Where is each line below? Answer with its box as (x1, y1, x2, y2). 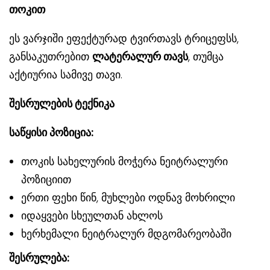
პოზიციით (21, 171, 71, 187)
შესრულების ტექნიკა (9, 95, 115, 111)
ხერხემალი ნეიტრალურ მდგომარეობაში (21, 225, 231, 241)
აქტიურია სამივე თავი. (9, 66, 122, 82)
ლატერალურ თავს (92, 48, 188, 64)
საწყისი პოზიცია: (9, 124, 93, 140)
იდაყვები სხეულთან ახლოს (21, 207, 163, 223)
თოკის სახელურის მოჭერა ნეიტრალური (21, 153, 228, 169)
